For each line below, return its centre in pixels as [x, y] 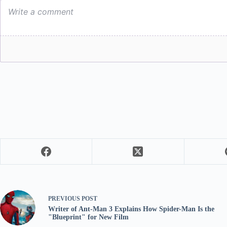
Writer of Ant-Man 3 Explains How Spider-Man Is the [131, 209]
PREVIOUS [65, 199]
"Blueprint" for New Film [88, 217]
